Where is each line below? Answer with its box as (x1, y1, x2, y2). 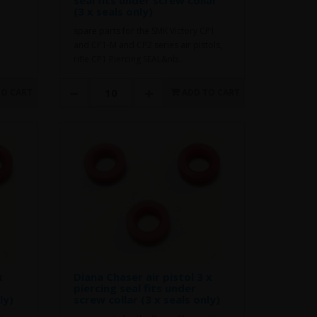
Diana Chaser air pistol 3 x (74, 269, 213, 284)
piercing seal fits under (74, 280, 197, 295)
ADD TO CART (181, 86, 240, 98)
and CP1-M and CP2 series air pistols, (74, 38, 223, 51)
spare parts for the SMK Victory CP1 (74, 24, 216, 37)
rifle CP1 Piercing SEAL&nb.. (74, 52, 183, 65)
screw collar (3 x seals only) (74, 292, 221, 306)
